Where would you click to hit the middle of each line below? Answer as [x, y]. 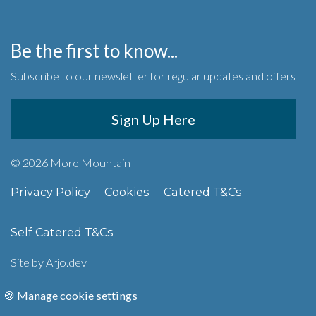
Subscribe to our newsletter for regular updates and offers [153, 75]
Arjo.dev [66, 262]
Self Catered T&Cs [62, 232]
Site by [28, 262]
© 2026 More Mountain [71, 162]
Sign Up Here [153, 119]
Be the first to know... [94, 50]
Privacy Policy [50, 192]
